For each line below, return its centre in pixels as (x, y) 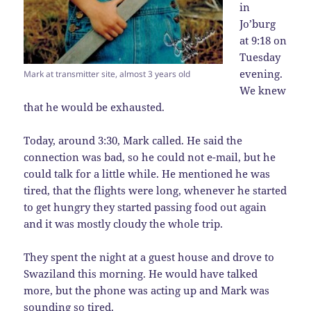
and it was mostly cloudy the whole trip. (124, 224)
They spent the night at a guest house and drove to (149, 257)
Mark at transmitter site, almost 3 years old (107, 74)
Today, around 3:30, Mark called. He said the (133, 141)
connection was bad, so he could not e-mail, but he (150, 157)
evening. (261, 74)
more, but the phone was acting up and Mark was (147, 291)
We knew (263, 91)
